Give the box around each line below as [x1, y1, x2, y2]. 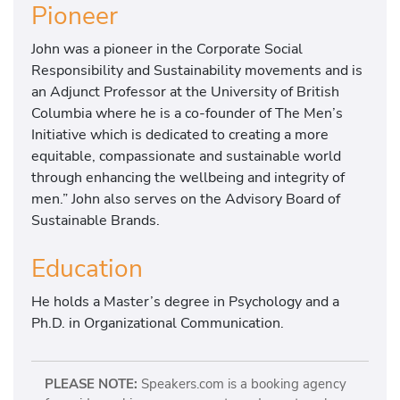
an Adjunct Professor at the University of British [31, 80, 339, 102]
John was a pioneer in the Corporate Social [31, 37, 303, 59]
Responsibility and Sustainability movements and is [31, 59, 362, 80]
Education [31, 251, 143, 286]
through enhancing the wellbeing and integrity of [31, 166, 345, 187]
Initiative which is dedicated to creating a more [31, 123, 329, 145]
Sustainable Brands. [31, 209, 160, 230]
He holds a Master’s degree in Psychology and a [31, 291, 339, 312]
